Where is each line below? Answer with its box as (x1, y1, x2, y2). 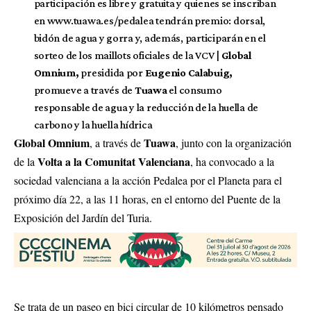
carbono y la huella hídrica (33, 119, 153, 131)
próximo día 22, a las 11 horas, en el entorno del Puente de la (14, 192, 280, 206)
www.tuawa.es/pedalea (47, 15, 154, 26)
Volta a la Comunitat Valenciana (37, 153, 190, 169)
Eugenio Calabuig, (142, 67, 233, 78)
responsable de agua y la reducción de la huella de (33, 101, 259, 113)
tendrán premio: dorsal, (153, 15, 265, 26)
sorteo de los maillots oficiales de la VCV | (33, 49, 221, 61)
